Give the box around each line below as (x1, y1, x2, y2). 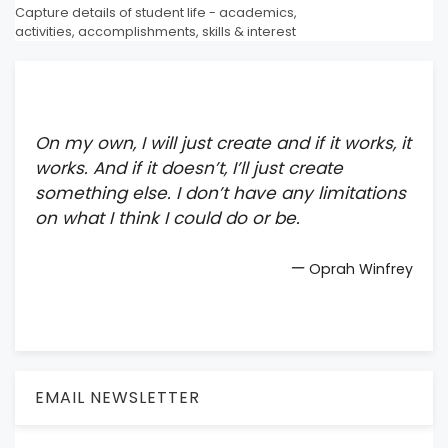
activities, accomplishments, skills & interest (15, 22, 296, 40)
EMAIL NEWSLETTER (35, 386, 200, 410)
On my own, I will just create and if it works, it (35, 130, 411, 155)
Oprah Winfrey (309, 259, 413, 280)
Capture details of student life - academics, (15, 3, 297, 21)
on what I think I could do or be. (35, 205, 300, 230)
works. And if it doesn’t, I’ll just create (35, 155, 343, 180)
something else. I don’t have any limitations (35, 180, 406, 205)
